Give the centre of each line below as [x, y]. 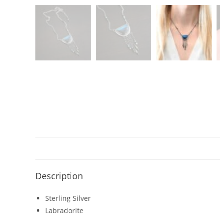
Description [59, 176]
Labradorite [64, 210]
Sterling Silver [68, 198]
